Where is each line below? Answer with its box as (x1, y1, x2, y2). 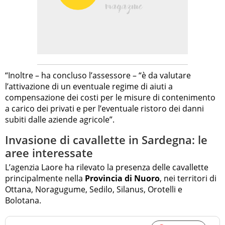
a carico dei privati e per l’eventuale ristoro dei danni (5, 102, 204, 114)
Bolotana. (5, 195, 41, 206)
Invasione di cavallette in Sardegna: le (5, 132, 207, 147)
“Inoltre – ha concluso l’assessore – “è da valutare (5, 69, 191, 81)
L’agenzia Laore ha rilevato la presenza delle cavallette (5, 162, 208, 173)
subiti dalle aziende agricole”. (5, 114, 115, 125)
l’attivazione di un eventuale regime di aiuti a (5, 80, 173, 92)
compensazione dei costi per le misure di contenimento (5, 91, 215, 103)
